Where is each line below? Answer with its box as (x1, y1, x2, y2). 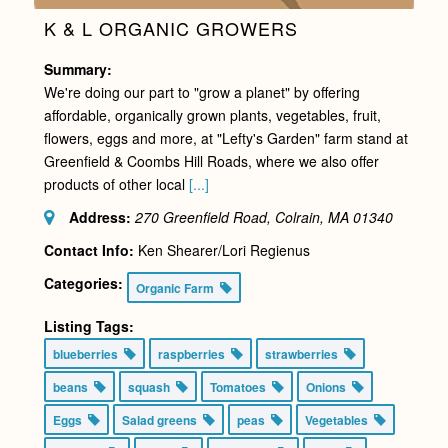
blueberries (52, 344, 124, 363)
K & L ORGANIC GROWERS (43, 14, 298, 41)
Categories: (43, 272, 123, 293)
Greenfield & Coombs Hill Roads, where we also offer (43, 150, 379, 171)
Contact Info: (43, 239, 134, 260)
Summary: (43, 58, 112, 79)
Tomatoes (209, 377, 272, 396)
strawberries (264, 344, 344, 363)
